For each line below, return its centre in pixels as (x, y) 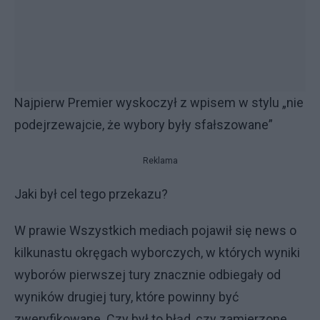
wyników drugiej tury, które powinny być (126, 297)
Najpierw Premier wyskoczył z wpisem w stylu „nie (159, 102)
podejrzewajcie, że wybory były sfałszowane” (144, 125)
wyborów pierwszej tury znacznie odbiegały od (147, 275)
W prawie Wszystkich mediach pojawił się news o (155, 230)
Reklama (160, 161)
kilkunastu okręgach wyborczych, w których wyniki (157, 252)
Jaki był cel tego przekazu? (91, 194)
